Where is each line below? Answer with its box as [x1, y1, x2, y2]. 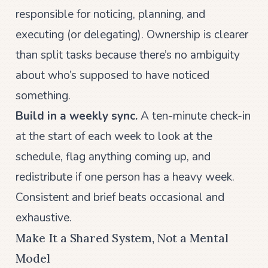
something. [15, 87, 71, 103]
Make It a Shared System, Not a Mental [15, 230, 229, 245]
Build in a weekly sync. [15, 108, 138, 124]
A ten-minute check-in [137, 108, 251, 124]
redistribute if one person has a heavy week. [15, 169, 234, 185]
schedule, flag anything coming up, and [15, 148, 211, 165]
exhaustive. [15, 209, 72, 226]
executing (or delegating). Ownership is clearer [15, 26, 248, 42]
